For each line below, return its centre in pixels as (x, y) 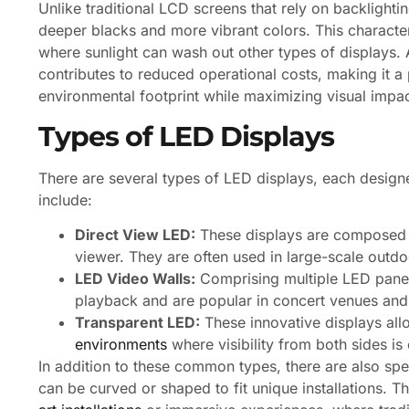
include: (65, 199)
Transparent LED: (137, 322)
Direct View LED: (135, 234)
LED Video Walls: (135, 278)
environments (121, 344)
